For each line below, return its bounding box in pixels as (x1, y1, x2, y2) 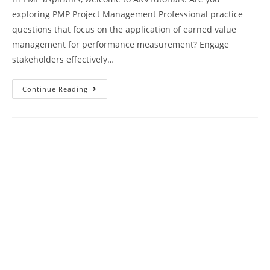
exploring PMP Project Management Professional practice (12, 8, 243, 20)
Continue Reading (22, 84, 88, 93)
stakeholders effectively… (12, 53, 114, 65)
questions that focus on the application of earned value (12, 23, 236, 35)
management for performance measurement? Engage (12, 38, 229, 50)
